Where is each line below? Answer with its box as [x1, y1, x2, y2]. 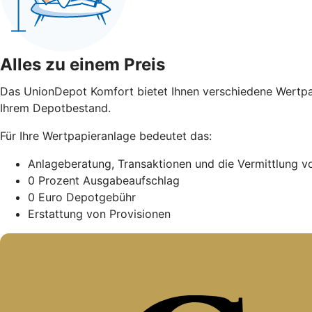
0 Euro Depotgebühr [28, 189, 136, 204]
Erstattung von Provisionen [28, 206, 171, 221]
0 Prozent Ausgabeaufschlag [28, 173, 180, 187]
